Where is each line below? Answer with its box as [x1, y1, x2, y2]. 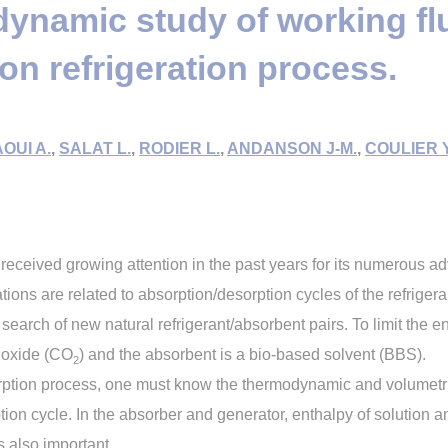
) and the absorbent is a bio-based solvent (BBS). [79, 346, 426, 363]
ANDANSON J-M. [227, 140, 357, 157]
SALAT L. [59, 140, 131, 157]
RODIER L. [139, 140, 220, 157]
